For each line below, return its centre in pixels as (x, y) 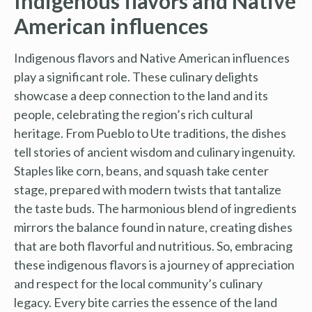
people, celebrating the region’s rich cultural (133, 114)
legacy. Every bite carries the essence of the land (146, 302)
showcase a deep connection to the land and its (141, 95)
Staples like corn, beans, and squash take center (141, 170)
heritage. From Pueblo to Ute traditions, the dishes (150, 133)
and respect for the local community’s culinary (138, 283)
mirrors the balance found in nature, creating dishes (153, 227)
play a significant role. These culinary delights (136, 76)
